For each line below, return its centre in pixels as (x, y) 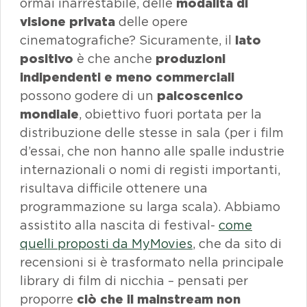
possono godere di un (88, 96)
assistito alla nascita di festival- (119, 225)
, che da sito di (237, 244)
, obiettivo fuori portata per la (170, 114)
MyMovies (162, 244)
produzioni (191, 59)
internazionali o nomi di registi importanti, (150, 170)
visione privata (67, 22)
